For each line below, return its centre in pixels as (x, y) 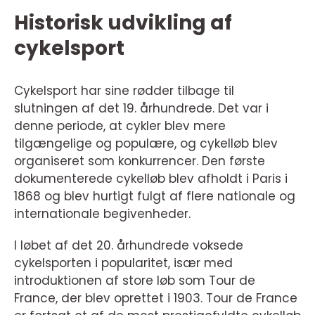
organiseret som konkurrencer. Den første (140, 161)
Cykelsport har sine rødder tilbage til (124, 91)
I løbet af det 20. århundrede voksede (129, 246)
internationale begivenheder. (102, 214)
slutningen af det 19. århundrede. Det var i (141, 109)
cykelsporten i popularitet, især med (123, 263)
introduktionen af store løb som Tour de (135, 281)
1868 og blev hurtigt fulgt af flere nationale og (155, 197)
